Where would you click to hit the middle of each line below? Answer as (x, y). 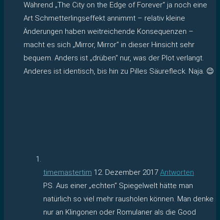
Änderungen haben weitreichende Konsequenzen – (109, 31)
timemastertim (68, 172)
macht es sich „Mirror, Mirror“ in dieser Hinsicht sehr (109, 44)
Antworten (177, 172)
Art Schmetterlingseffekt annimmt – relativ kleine (104, 18)
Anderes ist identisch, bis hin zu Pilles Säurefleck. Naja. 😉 (119, 71)
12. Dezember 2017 (126, 172)
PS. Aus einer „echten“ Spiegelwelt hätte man (118, 185)
